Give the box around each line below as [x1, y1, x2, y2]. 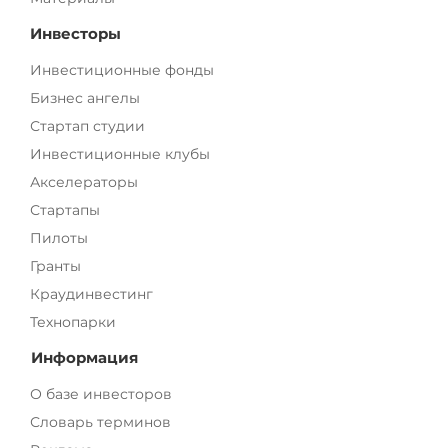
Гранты [30, 257, 81, 276]
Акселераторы [30, 173, 138, 192]
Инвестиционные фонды [30, 61, 214, 80]
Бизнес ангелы [30, 89, 140, 108]
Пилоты [30, 229, 88, 248]
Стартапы [30, 201, 100, 220]
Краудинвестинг [30, 285, 153, 304]
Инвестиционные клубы [30, 145, 210, 164]
